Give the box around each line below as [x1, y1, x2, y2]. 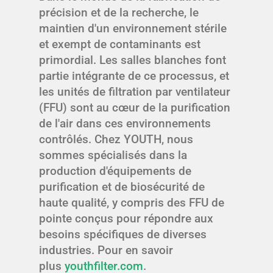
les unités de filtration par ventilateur [39, 84, 230, 99]
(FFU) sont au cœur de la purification [39, 100, 230, 115]
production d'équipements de [39, 163, 191, 178]
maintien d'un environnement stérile [39, 21, 227, 35]
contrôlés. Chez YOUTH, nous [39, 132, 193, 146]
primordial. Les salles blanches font [39, 52, 226, 67]
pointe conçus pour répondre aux [39, 211, 213, 225]
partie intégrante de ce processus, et [39, 68, 229, 83]
